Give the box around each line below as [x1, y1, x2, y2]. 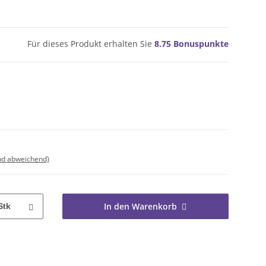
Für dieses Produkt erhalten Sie [27, 38, 154, 50]
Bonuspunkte [171, 38, 229, 50]
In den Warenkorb [104, 201, 178, 213]
